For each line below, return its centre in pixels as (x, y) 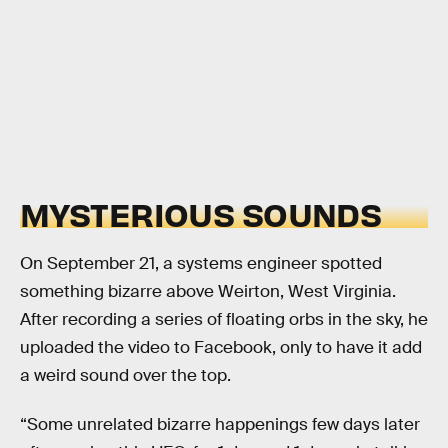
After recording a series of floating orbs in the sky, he (224, 319)
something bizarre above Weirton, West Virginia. (208, 291)
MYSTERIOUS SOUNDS (201, 214)
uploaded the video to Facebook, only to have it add (221, 347)
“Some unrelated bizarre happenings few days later (220, 425)
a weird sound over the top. (125, 375)
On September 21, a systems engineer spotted (201, 263)
